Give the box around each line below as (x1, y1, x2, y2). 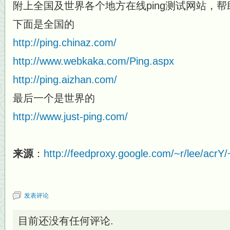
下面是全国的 (13, 18, 74, 30)
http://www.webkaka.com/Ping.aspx (13, 55, 174, 67)
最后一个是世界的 (13, 92, 95, 104)
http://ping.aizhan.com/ (13, 74, 117, 85)
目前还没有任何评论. (18, 215, 113, 226)
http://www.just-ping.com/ (13, 111, 128, 122)
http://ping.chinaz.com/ (13, 37, 117, 48)
